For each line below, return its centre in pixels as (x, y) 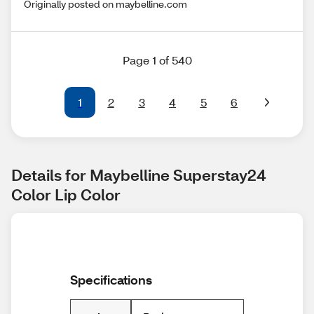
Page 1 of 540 (157, 60)
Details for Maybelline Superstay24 (139, 175)
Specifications (111, 280)
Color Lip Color (66, 195)
